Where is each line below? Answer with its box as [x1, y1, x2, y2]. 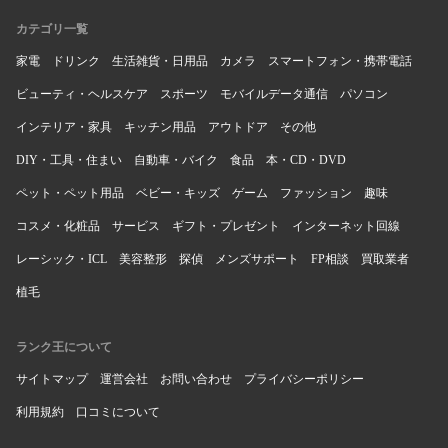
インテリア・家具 [16, 119, 112, 134]
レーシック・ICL [16, 251, 107, 266]
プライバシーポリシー [244, 371, 364, 386]
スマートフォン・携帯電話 [268, 53, 412, 68]
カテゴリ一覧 [16, 21, 88, 36]
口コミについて [76, 404, 160, 419]
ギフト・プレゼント [172, 218, 280, 233]
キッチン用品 [124, 119, 196, 134]
